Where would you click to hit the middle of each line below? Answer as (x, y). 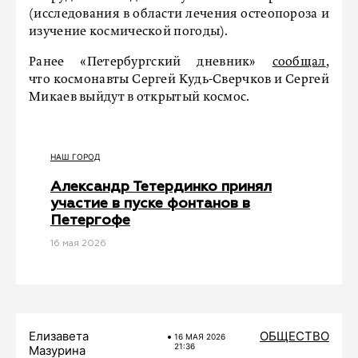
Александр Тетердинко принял (161, 187)
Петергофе (90, 221)
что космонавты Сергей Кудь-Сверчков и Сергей (179, 80)
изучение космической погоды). (129, 32)
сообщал (299, 62)
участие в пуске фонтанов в (150, 204)
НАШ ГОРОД (76, 157)
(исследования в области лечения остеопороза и (179, 14)
